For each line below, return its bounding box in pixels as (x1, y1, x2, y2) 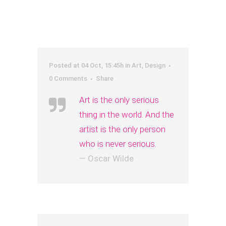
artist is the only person (79, 124, 165, 134)
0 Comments (49, 75, 87, 82)
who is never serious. (79, 139, 156, 149)
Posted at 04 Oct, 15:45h (49, 62, 124, 69)
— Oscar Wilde (79, 153, 134, 163)
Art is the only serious (79, 95, 159, 105)
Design (145, 62, 165, 69)
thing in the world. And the (79, 109, 174, 120)
